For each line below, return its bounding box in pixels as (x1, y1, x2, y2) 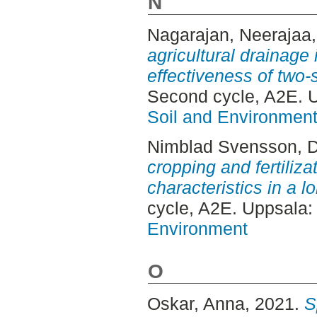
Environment (146, 218, 248, 238)
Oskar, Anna (146, 294, 245, 314)
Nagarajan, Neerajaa (146, 25, 311, 45)
